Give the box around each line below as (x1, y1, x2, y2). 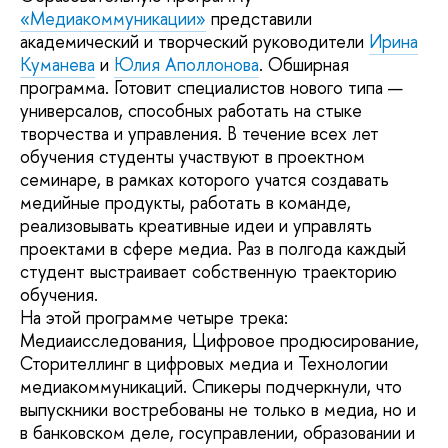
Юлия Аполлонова (114, 51, 259, 77)
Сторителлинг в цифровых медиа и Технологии (20, 350, 388, 376)
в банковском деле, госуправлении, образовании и (20, 419, 415, 445)
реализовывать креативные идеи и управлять (20, 212, 372, 238)
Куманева (20, 51, 95, 77)
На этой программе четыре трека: (20, 304, 288, 330)
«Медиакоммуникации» (20, 5, 206, 31)
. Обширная (259, 51, 349, 77)
